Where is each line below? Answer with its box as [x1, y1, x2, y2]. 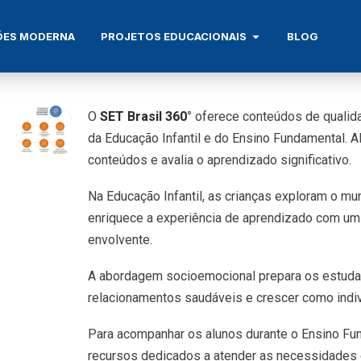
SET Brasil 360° [99, 109, 192, 124]
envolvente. [87, 232, 152, 247]
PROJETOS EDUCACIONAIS [101, 29, 247, 43]
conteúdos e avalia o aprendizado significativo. [87, 152, 351, 168]
